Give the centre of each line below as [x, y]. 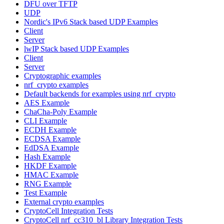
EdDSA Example [51, 147]
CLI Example [45, 120]
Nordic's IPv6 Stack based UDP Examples [91, 21]
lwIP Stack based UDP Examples [76, 48]
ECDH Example [50, 129]
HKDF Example [50, 165]
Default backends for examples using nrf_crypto [100, 93]
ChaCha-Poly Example [60, 111]
